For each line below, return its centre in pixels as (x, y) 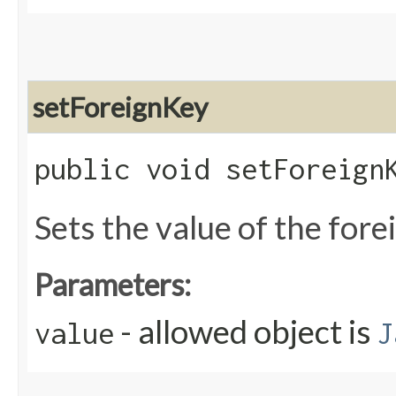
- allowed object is (246, 332)
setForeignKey (120, 107)
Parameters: (113, 285)
